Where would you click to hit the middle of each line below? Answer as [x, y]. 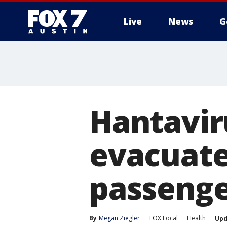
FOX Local [164, 218]
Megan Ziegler [119, 218]
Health [196, 218]
